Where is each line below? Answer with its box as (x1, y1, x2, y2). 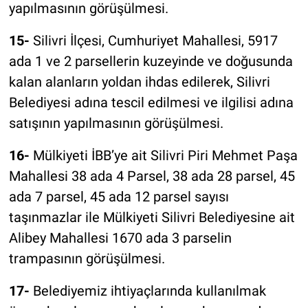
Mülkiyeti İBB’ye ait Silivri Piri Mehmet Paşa (29, 146, 298, 164)
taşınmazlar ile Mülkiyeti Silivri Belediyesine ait (8, 208, 295, 225)
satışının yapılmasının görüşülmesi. (8, 114, 223, 131)
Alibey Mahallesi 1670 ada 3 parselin (8, 229, 232, 246)
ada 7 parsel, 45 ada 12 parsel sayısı (8, 188, 229, 205)
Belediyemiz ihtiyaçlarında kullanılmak (29, 282, 266, 299)
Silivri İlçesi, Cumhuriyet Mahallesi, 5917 (32, 32, 278, 49)
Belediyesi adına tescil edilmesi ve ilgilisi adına (8, 93, 294, 111)
